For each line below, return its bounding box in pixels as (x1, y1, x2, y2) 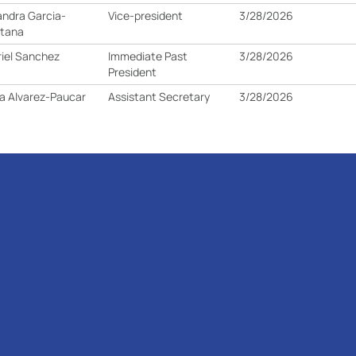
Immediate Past (108, 48, 188, 64)
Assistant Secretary (108, 89, 211, 104)
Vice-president (108, 8, 184, 23)
